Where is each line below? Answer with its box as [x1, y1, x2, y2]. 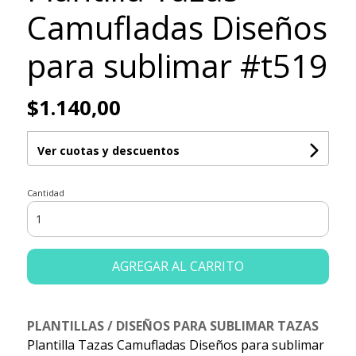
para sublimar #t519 [26, 44, 327, 88]
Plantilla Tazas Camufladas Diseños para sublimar [26, 336, 324, 354]
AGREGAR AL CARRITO [111, 257, 244, 276]
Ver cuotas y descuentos [37, 143, 180, 159]
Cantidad [26, 187, 64, 199]
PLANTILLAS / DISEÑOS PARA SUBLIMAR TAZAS [26, 317, 319, 335]
